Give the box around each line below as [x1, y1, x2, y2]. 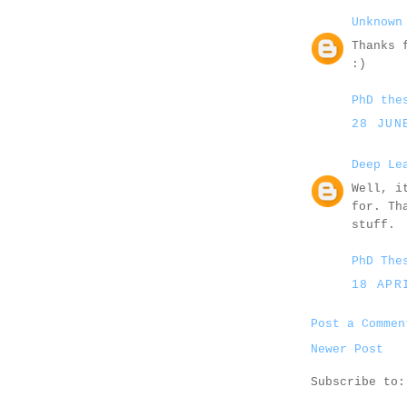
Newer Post [311, 342, 383, 356]
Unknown [352, 15, 402, 29]
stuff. [352, 218, 395, 233]
